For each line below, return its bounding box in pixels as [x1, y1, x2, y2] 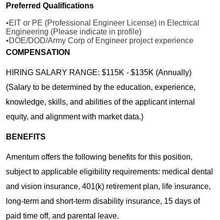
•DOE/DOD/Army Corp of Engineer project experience [6, 36, 193, 45]
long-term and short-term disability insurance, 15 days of [6, 197, 200, 206]
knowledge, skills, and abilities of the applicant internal [6, 98, 195, 107]
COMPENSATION [6, 48, 70, 56]
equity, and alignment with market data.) [6, 112, 143, 121]
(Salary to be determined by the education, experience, [6, 83, 195, 92]
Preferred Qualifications [6, 1, 94, 10]
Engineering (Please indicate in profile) [6, 27, 141, 36]
